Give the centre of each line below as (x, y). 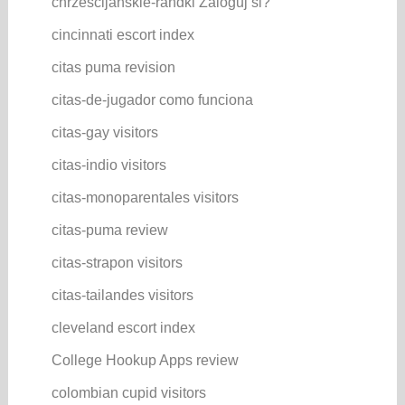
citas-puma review (109, 230)
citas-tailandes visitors (122, 295)
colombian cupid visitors (128, 392)
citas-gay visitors (104, 132)
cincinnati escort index (122, 34)
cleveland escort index (123, 327)
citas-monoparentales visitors (145, 197)
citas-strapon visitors (117, 262)
